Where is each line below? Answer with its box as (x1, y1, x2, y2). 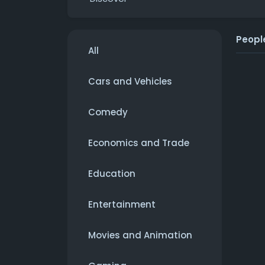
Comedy (88, 106, 128, 119)
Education (88, 167, 135, 180)
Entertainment (88, 198, 156, 211)
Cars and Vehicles (88, 75, 172, 88)
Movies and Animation (88, 229, 192, 242)
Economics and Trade (88, 137, 189, 150)
